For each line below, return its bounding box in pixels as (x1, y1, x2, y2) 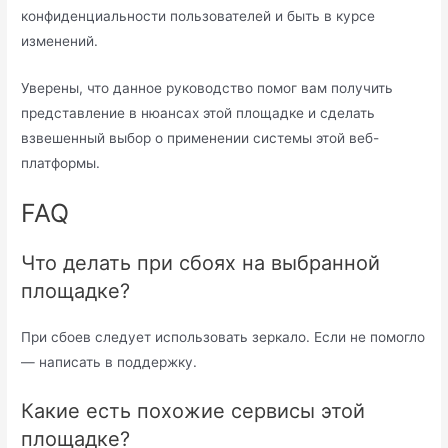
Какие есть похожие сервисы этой (21, 399, 366, 424)
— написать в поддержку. (21, 354, 198, 371)
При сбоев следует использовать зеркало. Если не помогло (21, 329, 426, 346)
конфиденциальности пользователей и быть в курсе (21, 7, 376, 24)
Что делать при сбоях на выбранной (21, 251, 381, 276)
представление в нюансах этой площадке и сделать (21, 104, 376, 121)
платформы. (21, 154, 101, 171)
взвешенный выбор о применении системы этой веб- (21, 129, 380, 146)
